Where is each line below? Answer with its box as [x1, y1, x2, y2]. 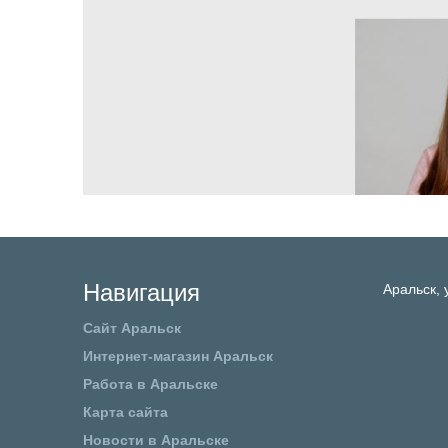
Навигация [82, 279, 200, 307]
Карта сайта [82, 403, 168, 420]
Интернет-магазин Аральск [82, 347, 273, 364]
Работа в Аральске [82, 375, 218, 392]
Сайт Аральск [82, 319, 181, 336]
